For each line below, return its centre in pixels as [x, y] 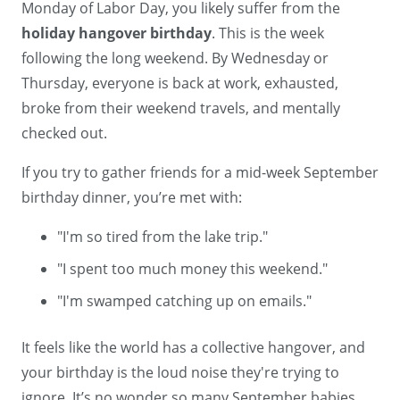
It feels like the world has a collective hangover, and [193, 348]
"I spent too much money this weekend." [192, 269]
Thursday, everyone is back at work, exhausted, [180, 83]
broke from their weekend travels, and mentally [181, 108]
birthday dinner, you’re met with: [132, 198]
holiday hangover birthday [117, 33]
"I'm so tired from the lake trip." [162, 237]
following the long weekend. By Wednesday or [175, 58]
